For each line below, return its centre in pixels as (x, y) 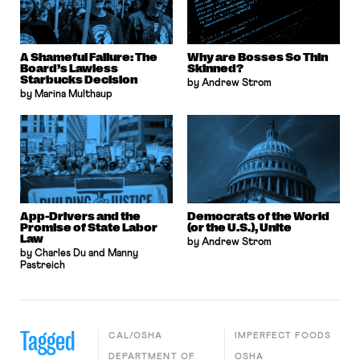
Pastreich (42, 265)
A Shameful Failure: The (88, 57)
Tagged (47, 341)
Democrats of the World (258, 216)
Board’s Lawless (69, 68)
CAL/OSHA (135, 335)
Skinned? (215, 68)
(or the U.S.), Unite (239, 227)
